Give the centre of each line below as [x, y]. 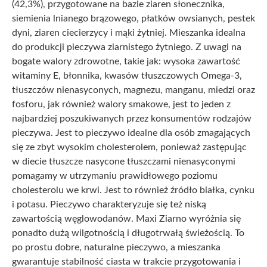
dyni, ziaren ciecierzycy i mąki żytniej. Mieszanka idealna [129, 32]
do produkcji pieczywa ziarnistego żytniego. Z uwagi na [127, 47]
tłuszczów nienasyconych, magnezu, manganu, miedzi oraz [133, 90]
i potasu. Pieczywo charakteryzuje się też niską [109, 204]
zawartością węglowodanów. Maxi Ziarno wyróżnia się [126, 218]
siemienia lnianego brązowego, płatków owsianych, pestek [133, 18]
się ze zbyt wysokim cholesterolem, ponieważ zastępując [129, 147]
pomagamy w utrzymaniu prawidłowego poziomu [115, 176]
